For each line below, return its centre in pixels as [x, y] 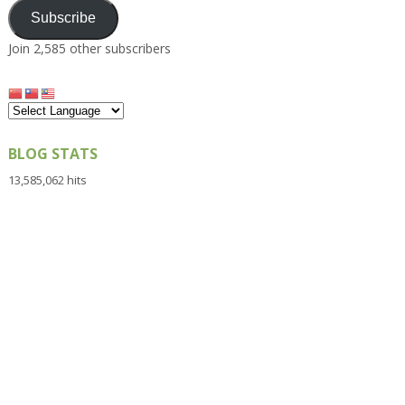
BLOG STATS [52, 154]
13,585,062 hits [47, 180]
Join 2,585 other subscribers [89, 48]
